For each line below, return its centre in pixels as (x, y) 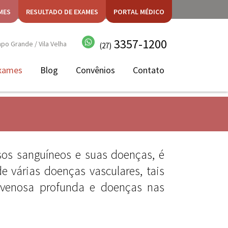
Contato (149, 70)
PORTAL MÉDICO (139, 11)
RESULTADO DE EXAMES (62, 11)
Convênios (95, 70)
